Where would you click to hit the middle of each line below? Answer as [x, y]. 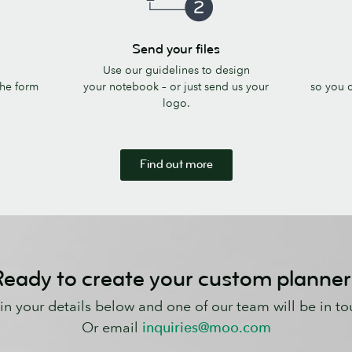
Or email [112, 328]
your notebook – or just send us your [176, 86]
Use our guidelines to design [176, 70]
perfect [323, 78]
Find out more [176, 164]
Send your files [176, 49]
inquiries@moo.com [206, 328]
